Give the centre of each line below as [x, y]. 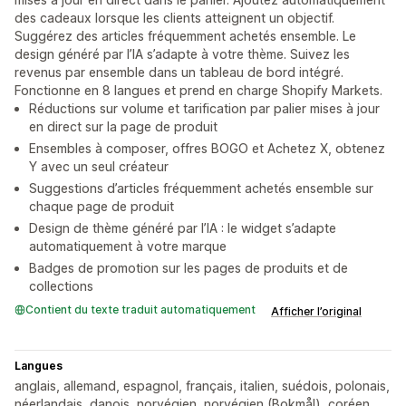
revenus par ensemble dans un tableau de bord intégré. [179, 72]
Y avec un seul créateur [99, 166]
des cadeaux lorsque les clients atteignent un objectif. [174, 18]
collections [61, 286]
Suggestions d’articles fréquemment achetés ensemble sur [201, 188]
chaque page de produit [101, 206]
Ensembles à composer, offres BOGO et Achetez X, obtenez [207, 148]
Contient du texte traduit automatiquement [140, 309]
